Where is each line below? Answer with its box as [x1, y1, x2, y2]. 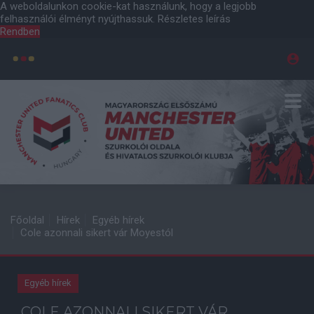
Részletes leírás [158, 13, 231, 25]
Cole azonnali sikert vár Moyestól [20, 226, 173, 239]
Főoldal [11, 214, 44, 226]
